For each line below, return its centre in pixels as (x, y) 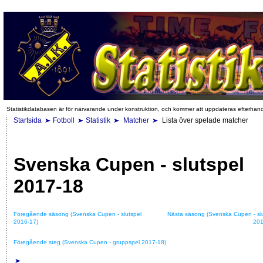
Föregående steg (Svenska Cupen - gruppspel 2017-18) (90, 242)
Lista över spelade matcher (204, 120)
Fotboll (64, 120)
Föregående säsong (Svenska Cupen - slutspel (77, 214)
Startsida (28, 120)
